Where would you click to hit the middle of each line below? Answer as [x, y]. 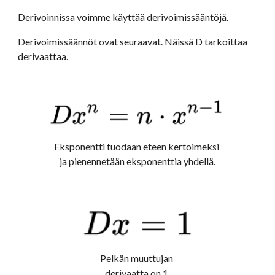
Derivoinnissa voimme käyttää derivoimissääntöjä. [123, 17]
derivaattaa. [43, 56]
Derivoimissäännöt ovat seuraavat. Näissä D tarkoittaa [133, 41]
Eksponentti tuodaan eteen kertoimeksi [137, 147]
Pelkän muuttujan [137, 258]
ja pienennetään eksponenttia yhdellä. [137, 161]
